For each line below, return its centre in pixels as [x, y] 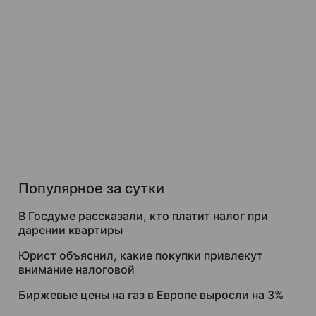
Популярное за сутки [91, 188]
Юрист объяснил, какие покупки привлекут [141, 255]
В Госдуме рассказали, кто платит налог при [143, 216]
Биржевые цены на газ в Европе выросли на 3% [151, 295]
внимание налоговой [77, 269]
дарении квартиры [71, 230]
